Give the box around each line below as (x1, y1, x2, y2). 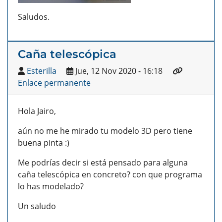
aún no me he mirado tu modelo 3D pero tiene (18, 125, 192, 137)
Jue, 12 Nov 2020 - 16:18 (73, 65, 163, 77)
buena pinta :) (18, 137, 69, 149)
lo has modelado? (18, 181, 84, 192)
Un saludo (18, 201, 56, 212)
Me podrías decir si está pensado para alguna (18, 157, 188, 168)
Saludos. (18, 11, 50, 23)
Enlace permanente (18, 77, 91, 89)
